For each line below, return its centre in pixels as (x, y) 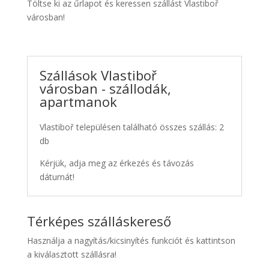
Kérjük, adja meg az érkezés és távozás (116, 163)
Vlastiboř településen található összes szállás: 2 (131, 127)
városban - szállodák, (105, 88)
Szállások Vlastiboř (98, 75)
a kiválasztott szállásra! (71, 254)
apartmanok (78, 101)
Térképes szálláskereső (99, 221)
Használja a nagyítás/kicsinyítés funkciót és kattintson (131, 240)
